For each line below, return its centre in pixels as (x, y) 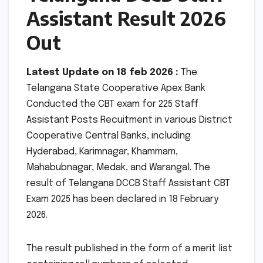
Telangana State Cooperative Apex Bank (116, 89)
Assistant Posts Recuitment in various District (129, 120)
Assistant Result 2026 (126, 18)
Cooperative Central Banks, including (109, 136)
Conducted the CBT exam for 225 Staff (112, 104)
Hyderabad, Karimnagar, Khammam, (102, 152)
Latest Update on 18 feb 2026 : (102, 73)
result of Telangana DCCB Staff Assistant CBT (128, 184)
